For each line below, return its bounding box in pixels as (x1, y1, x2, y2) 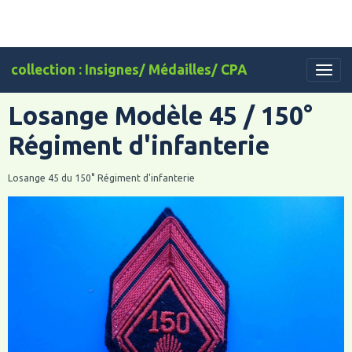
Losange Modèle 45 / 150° (8, 101, 313, 130)
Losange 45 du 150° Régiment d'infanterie (8, 173, 195, 183)
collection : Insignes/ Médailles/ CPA (11, 62, 247, 77)
